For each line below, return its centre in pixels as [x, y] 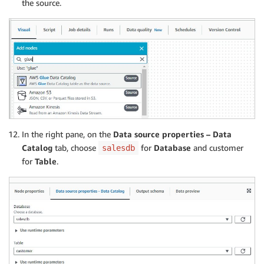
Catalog [37, 148]
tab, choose [75, 148]
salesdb [118, 148]
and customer [217, 148]
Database [172, 148]
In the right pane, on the [67, 134]
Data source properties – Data [172, 134]
